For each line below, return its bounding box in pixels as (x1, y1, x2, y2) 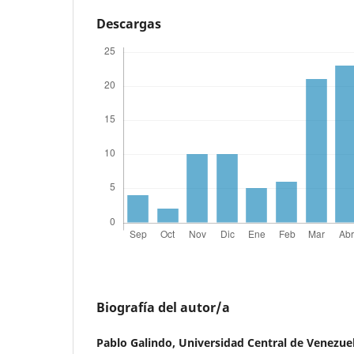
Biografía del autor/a (96, 298, 230, 316)
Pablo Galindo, (96, 335, 179, 350)
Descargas (96, 14, 161, 32)
